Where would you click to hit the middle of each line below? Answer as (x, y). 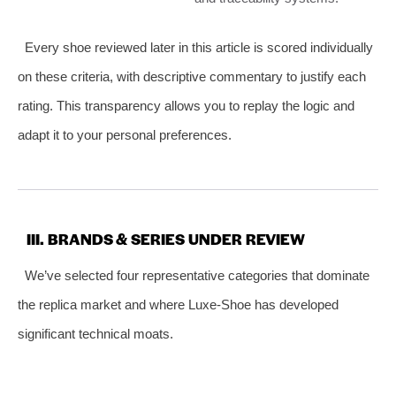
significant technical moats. (95, 333)
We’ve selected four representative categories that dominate (197, 275)
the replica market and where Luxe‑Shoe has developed (178, 304)
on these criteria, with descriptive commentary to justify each (192, 76)
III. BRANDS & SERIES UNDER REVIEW (166, 238)
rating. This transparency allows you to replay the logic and (186, 105)
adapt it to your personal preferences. (125, 134)
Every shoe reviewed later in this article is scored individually (198, 47)
